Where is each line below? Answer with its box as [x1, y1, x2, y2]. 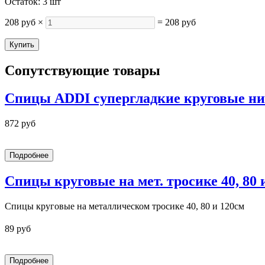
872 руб [5, 118, 35, 128]
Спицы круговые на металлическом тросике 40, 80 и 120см [5, 201, 244, 211]
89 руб [5, 223, 31, 234]
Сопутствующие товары [5, 62, 160, 78]
